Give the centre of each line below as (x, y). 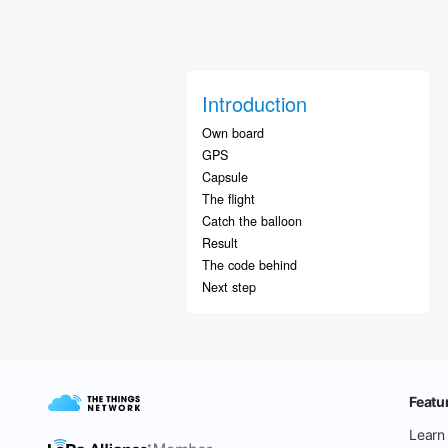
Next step (228, 287)
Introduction (254, 103)
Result (219, 243)
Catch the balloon (251, 221)
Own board (232, 133)
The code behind (249, 265)
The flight (228, 199)
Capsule (224, 177)
